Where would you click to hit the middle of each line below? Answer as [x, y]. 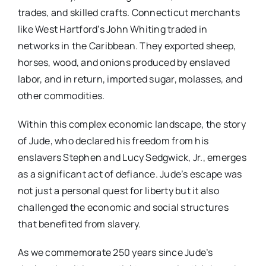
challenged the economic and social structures [123, 207]
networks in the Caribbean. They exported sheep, [127, 46]
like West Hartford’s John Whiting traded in [113, 29]
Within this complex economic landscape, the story [132, 124]
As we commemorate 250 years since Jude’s [115, 252]
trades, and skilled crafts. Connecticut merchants [129, 12]
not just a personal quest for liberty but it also [118, 191]
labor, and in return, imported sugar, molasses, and [130, 79]
